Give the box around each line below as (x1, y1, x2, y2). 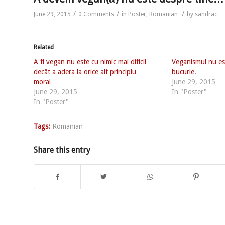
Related (34, 43, 54, 51)
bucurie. (171, 67, 196, 76)
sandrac (195, 10, 217, 18)
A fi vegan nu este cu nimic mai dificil (34, 57, 146, 66)
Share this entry (34, 145, 90, 155)
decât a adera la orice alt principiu (34, 67, 136, 76)
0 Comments (78, 10, 114, 18)
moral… (34, 77, 58, 86)
